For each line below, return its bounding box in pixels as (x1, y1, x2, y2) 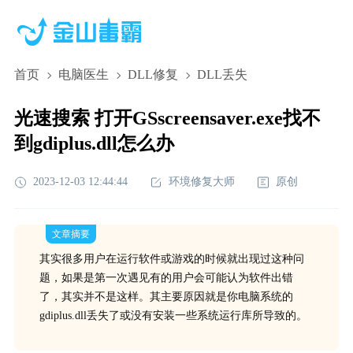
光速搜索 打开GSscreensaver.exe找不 (13, 108, 321, 128)
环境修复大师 (168, 176, 235, 188)
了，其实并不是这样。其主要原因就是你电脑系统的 (39, 291, 293, 303)
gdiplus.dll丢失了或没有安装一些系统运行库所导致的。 (39, 310, 307, 321)
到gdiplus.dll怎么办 (13, 133, 174, 154)
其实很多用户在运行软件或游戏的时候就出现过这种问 (39, 253, 304, 265)
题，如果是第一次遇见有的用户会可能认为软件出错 (39, 272, 293, 284)
